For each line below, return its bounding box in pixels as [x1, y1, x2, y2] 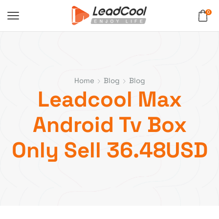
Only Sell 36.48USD [11, 136, 208, 164]
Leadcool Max [37, 86, 182, 113]
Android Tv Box [32, 111, 187, 138]
